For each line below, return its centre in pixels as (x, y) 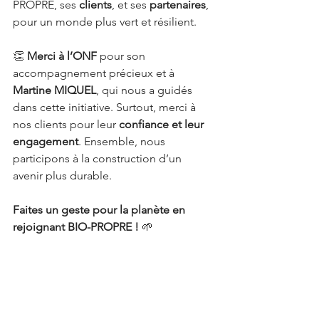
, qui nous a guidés (146, 90)
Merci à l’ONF (62, 56)
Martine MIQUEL (54, 90)
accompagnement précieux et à (95, 73)
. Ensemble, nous (123, 141)
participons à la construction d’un (99, 158)
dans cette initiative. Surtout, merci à (106, 107)
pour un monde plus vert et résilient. (105, 22)
